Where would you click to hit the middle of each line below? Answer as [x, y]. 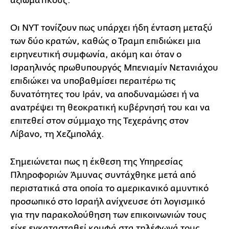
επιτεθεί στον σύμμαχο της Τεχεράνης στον [99, 121]
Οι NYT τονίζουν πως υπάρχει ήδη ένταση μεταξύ [111, 28]
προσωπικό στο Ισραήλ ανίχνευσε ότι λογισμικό [108, 201]
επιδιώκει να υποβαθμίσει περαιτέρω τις [93, 81]
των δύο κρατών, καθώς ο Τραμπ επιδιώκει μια [106, 41]
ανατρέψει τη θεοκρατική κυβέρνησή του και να [110, 107]
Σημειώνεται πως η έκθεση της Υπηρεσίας [97, 162]
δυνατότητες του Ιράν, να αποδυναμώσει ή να [105, 94]
